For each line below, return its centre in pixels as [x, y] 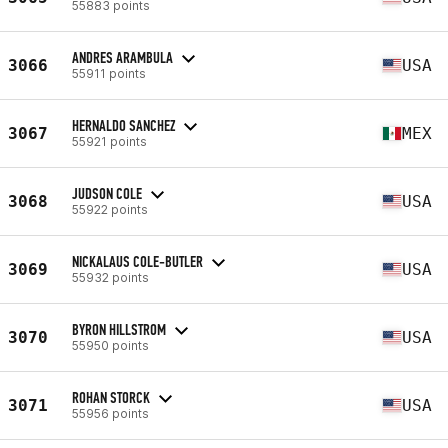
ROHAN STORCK [111, 397]
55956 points [110, 413]
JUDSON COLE [107, 193]
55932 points [110, 277]
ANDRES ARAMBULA [122, 57]
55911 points [109, 73]
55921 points [109, 141]
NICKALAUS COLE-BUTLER [137, 261]
